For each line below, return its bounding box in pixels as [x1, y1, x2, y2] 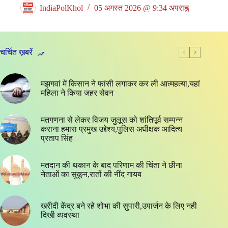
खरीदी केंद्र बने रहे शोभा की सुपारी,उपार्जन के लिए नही [41, 202, 197, 211]
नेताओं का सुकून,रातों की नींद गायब [41, 170, 141, 179]
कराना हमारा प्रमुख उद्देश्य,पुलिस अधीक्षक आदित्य [41, 125, 182, 134]
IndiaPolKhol [40, 3, 83, 12]
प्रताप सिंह [41, 134, 73, 143]
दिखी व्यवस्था [41, 211, 79, 220]
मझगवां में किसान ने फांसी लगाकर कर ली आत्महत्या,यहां [41, 79, 200, 89]
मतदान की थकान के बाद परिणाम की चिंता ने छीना [41, 161, 182, 170]
